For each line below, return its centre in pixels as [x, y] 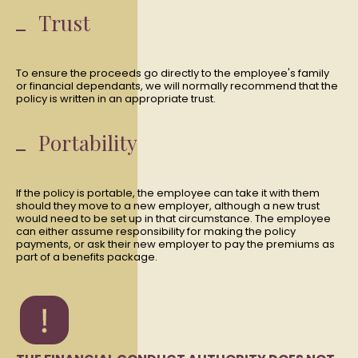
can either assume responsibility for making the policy [156, 231]
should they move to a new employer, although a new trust [168, 206]
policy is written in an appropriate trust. [116, 99]
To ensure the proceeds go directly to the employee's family [173, 73]
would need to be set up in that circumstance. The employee [173, 219]
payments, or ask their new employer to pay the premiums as [175, 244]
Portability [88, 143]
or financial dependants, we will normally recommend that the [177, 86]
